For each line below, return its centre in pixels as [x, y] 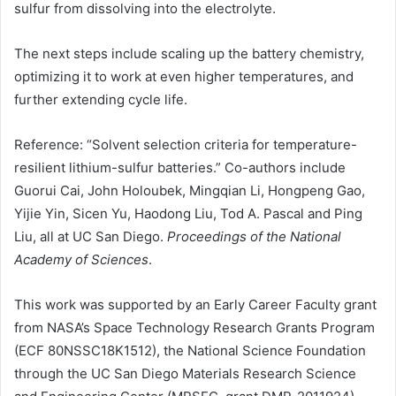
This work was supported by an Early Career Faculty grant [195, 305]
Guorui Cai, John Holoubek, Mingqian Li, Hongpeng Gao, [190, 191]
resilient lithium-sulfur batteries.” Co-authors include [180, 168]
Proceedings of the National [254, 237]
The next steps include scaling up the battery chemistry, [189, 54]
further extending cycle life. [101, 100]
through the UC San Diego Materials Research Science [185, 374]
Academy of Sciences [81, 260]
